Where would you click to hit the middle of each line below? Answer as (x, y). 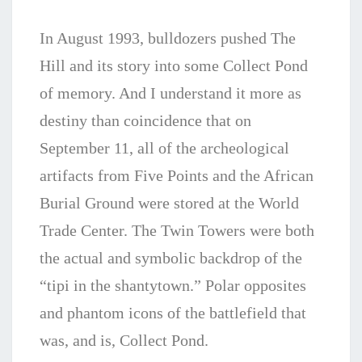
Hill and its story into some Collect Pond (174, 66)
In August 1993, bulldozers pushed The (168, 38)
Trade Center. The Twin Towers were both (177, 231)
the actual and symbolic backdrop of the (171, 258)
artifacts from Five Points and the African (177, 176)
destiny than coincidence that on (145, 121)
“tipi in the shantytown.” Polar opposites (173, 286)
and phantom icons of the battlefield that (173, 313)
